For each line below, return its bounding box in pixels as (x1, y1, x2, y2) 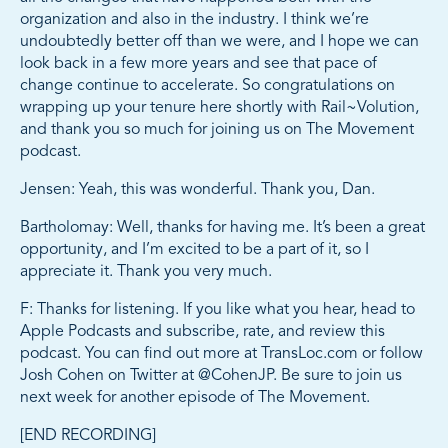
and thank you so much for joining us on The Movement (20, 122, 414, 139)
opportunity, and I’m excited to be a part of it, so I (20, 242, 369, 259)
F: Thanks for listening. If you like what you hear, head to (20, 302, 415, 319)
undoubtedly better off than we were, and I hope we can (20, 34, 419, 51)
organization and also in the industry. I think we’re (20, 12, 369, 29)
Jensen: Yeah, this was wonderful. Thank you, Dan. (20, 182, 375, 199)
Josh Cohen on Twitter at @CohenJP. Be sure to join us (20, 368, 402, 385)
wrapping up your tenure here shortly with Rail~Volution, (20, 100, 419, 117)
